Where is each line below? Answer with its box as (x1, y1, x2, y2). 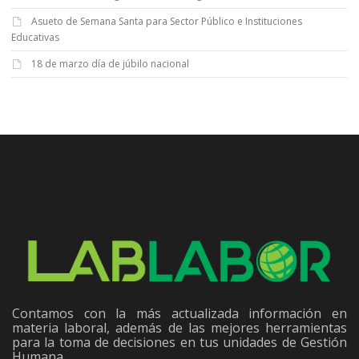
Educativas (11, 30, 59, 45)
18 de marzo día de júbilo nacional (31, 57, 189, 71)
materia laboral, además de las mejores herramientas (12, 319, 347, 337)
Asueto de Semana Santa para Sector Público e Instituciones (31, 14, 302, 29)
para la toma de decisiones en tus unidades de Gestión (12, 333, 347, 352)
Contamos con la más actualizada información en (12, 305, 347, 323)
